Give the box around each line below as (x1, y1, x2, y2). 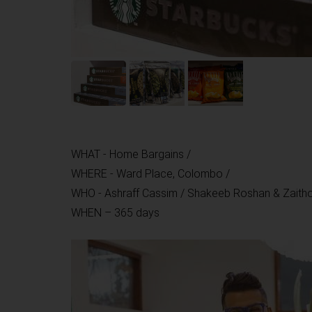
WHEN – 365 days (71, 206, 159, 220)
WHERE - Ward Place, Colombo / (71, 167, 233, 181)
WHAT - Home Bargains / (71, 148, 194, 162)
